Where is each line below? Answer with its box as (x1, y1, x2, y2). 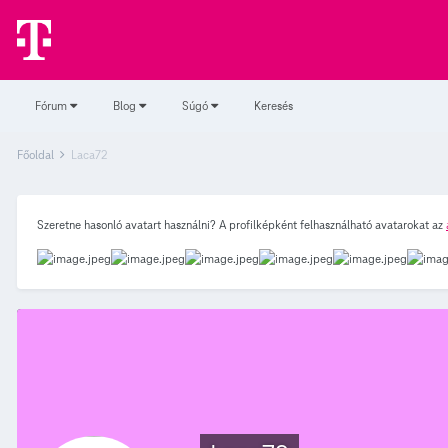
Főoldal (17, 147, 57, 162)
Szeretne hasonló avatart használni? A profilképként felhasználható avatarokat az (37, 217, 446, 232)
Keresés (254, 98, 293, 113)
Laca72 (71, 147, 107, 162)
